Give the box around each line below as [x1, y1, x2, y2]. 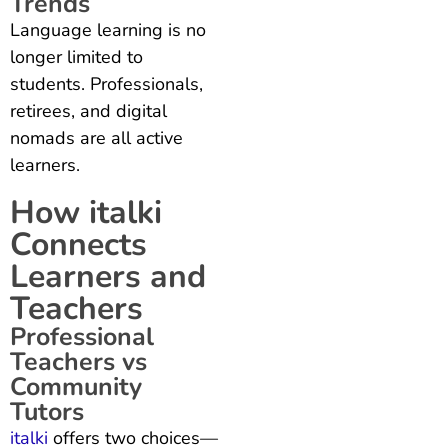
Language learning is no [10, 17, 206, 42]
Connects [10, 222, 147, 266]
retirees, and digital [10, 98, 167, 123]
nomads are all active [10, 125, 183, 150]
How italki [10, 190, 162, 234]
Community [10, 369, 142, 404]
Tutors [10, 394, 84, 429]
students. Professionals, [10, 71, 203, 96]
